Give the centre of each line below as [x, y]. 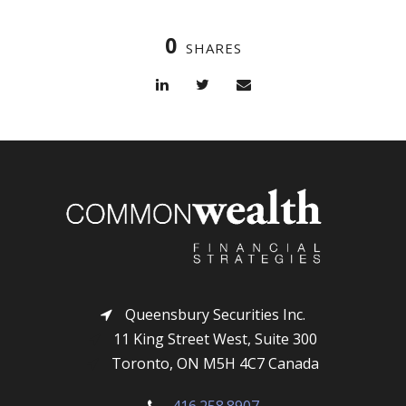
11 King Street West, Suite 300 [213, 338]
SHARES [213, 48]
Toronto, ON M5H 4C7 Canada [213, 363]
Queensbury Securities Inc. [213, 314]
